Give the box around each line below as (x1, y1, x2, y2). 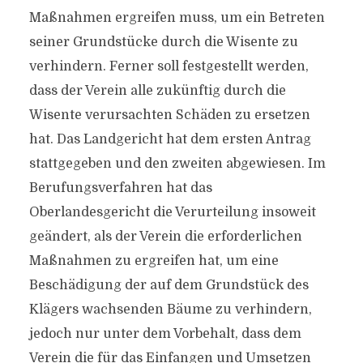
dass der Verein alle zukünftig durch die (28, 83, 286, 98)
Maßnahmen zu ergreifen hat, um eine (28, 254, 279, 268)
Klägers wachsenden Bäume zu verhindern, (28, 302, 312, 317)
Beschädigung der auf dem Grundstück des (28, 278, 309, 293)
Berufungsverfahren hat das (28, 181, 212, 195)
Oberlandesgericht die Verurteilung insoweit (28, 205, 316, 220)
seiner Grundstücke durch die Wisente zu (28, 35, 298, 49)
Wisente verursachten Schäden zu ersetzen (28, 108, 310, 122)
